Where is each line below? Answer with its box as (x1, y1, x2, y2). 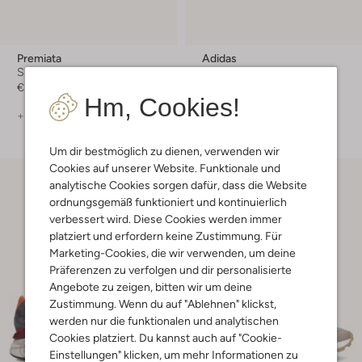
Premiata (17, 52, 61, 65)
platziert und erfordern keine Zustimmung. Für (49, 229, 282, 242)
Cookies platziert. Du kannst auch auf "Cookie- (49, 330, 282, 344)
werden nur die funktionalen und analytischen (49, 314, 279, 327)
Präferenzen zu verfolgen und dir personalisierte (49, 263, 292, 276)
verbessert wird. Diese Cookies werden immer (49, 212, 282, 225)
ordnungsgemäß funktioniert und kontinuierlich (49, 195, 287, 208)
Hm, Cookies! (84, 92, 240, 122)
